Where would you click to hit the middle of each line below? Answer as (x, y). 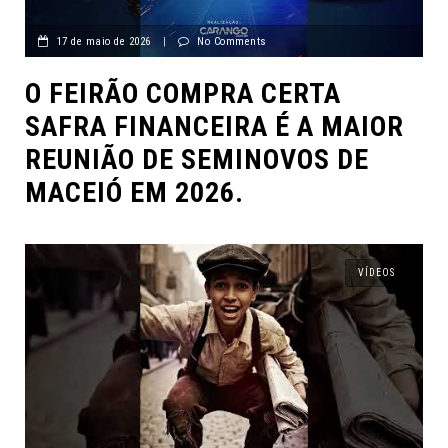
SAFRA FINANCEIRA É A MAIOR (214, 126)
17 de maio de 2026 (103, 41)
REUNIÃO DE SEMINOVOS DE (197, 159)
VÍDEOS (376, 272)
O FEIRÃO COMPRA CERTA (183, 93)
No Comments (232, 41)
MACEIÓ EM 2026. (134, 192)
